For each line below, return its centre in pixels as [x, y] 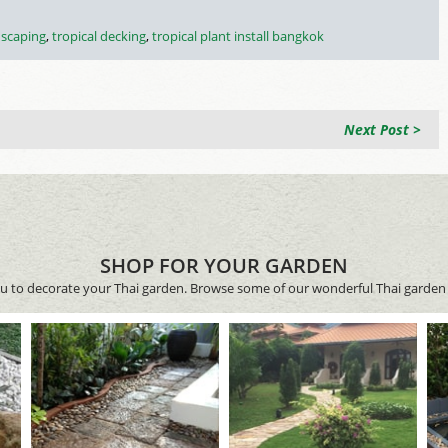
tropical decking [99, 36]
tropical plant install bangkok [238, 36]
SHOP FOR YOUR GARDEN [224, 265]
